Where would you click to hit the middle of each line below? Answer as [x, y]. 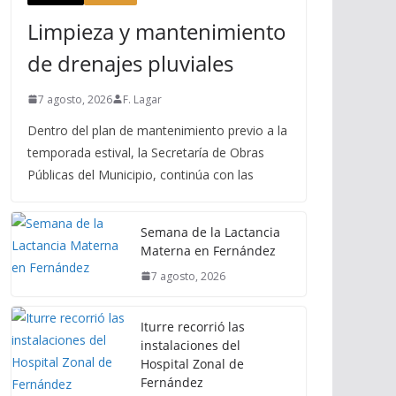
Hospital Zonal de [192, 363]
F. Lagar [142, 99]
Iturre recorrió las [193, 326]
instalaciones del [190, 345]
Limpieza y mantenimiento [157, 31]
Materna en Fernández [208, 250]
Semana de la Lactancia [210, 232]
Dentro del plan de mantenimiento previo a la [157, 130]
